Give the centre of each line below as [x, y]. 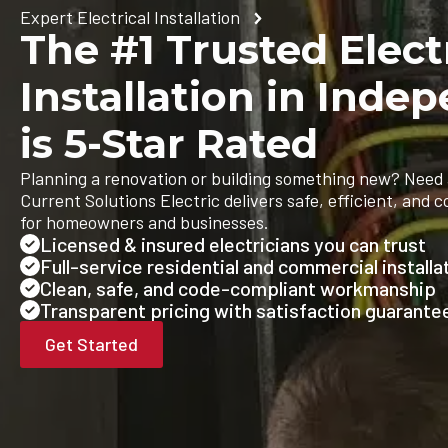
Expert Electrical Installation [130, 16]
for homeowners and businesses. [144, 221]
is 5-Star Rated [169, 143]
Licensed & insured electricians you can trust [233, 243]
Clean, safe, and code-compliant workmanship [238, 287]
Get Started [91, 343]
